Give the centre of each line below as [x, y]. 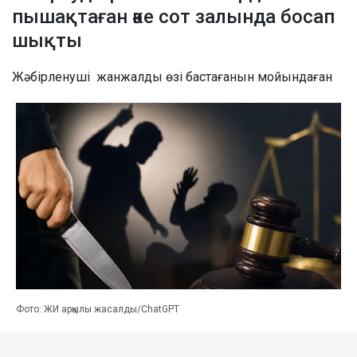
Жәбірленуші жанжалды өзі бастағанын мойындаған [172, 76]
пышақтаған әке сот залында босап [173, 16]
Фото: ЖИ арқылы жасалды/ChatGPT [98, 309]
